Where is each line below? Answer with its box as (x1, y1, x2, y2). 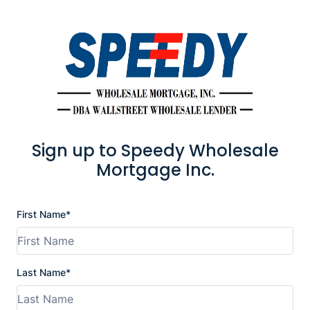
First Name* (17, 208, 71, 220)
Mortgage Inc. (95, 158, 215, 181)
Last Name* (17, 266, 71, 278)
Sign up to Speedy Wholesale (31, 139, 279, 162)
